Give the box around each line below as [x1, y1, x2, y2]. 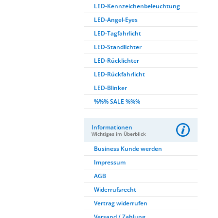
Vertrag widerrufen [94, 199, 147, 207]
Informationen [91, 123, 132, 131]
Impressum [94, 158, 126, 166]
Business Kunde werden [94, 145, 162, 153]
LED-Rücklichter [94, 56, 139, 65]
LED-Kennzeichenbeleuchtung [94, 2, 180, 10]
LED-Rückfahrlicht [94, 70, 145, 78]
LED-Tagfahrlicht [94, 29, 141, 37]
